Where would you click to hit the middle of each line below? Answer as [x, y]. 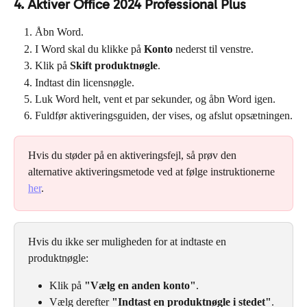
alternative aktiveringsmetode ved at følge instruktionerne [153, 171]
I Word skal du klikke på [89, 49]
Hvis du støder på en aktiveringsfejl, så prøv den [134, 155]
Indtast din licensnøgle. [85, 82]
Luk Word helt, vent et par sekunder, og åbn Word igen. [155, 99]
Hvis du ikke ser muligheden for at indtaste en [128, 241]
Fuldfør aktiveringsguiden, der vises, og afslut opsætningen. [164, 116]
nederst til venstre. [213, 49]
